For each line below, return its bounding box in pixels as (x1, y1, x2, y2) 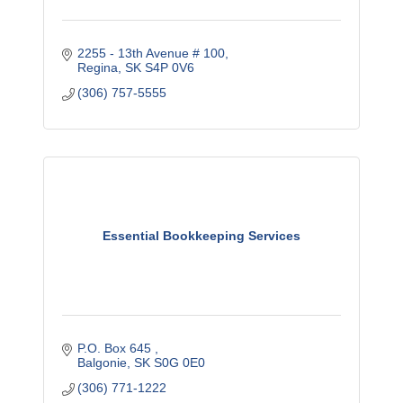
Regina (77, 60, 119, 76)
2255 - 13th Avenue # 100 (77, 46, 226, 61)
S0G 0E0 (154, 355, 206, 371)
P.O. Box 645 (77, 341, 156, 356)
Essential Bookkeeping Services (103, 228, 300, 244)
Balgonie (77, 355, 128, 371)
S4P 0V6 (145, 60, 195, 76)
